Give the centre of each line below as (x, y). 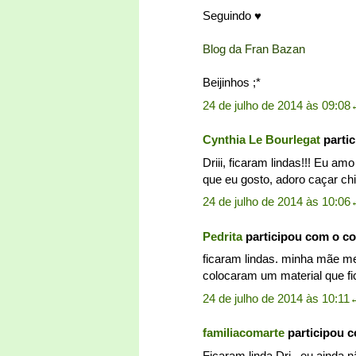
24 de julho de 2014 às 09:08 (277, 105)
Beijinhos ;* (232, 83)
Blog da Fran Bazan (254, 49)
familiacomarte (244, 333)
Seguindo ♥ (232, 16)
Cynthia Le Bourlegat (261, 140)
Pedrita (222, 236)
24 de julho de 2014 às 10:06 (277, 202)
